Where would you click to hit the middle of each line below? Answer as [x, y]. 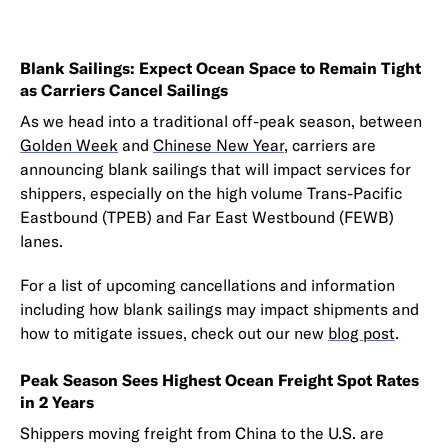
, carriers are [330, 144]
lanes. [43, 240]
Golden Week [69, 144]
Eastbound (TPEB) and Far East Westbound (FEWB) [207, 216]
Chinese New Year [218, 144]
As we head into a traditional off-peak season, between [221, 120]
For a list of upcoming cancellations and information [207, 284]
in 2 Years [57, 401]
